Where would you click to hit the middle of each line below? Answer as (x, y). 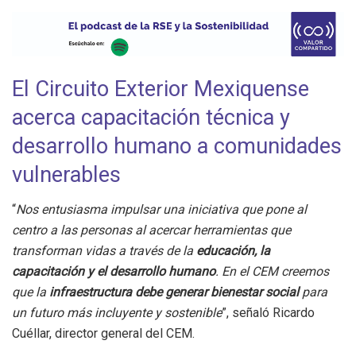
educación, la (233, 251)
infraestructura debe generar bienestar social (174, 292)
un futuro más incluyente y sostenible (117, 313)
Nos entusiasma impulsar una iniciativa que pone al (161, 210)
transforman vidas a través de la (104, 251)
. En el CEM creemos (272, 272)
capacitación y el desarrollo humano (114, 272)
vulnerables (66, 174)
